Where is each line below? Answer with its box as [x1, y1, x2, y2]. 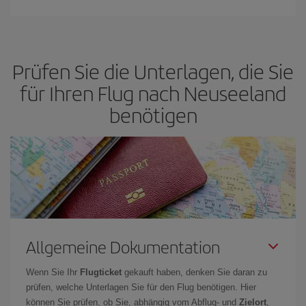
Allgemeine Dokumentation [26, 234, 220, 258]
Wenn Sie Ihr [26, 266, 80, 277]
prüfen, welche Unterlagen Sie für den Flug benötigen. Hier [26, 281, 256, 292]
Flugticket [80, 266, 122, 277]
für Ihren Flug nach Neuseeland [20, 78, 286, 107]
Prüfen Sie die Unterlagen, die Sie [12, 56, 294, 85]
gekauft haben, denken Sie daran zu [122, 266, 267, 277]
